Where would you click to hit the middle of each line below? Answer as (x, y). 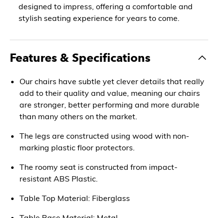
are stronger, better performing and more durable (109, 104)
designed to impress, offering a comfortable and (106, 6)
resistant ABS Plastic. (59, 178)
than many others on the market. (78, 116)
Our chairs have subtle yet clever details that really (112, 81)
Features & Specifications (80, 57)
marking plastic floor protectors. (77, 147)
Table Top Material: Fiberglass (75, 198)
